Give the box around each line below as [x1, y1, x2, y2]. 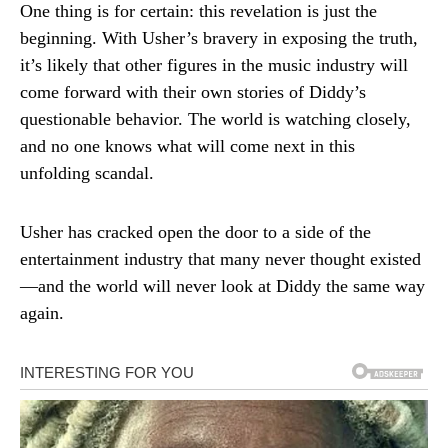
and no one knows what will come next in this [20, 135, 355, 156]
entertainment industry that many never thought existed [20, 248, 421, 269]
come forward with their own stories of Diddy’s [20, 81, 366, 102]
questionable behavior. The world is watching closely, [20, 108, 411, 129]
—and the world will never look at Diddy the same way [20, 275, 425, 296]
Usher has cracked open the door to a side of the [20, 221, 371, 242]
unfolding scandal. [20, 162, 154, 183]
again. [20, 302, 64, 323]
